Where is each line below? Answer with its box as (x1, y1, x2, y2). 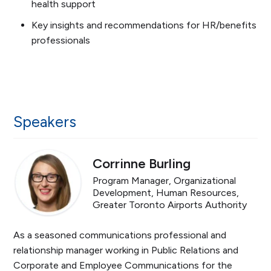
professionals (31, 34, 90, 47)
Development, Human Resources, (93, 186, 240, 198)
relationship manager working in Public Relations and (13, 244, 239, 256)
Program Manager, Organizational (93, 174, 237, 186)
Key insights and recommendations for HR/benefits (31, 19, 256, 31)
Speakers (13, 112, 77, 131)
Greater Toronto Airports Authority (93, 198, 247, 211)
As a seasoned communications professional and (13, 229, 227, 241)
